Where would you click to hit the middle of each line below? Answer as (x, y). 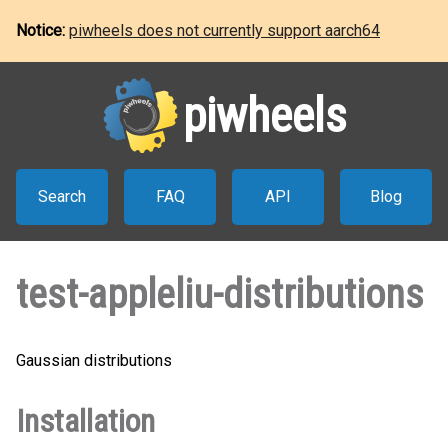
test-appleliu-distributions (220, 294)
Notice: (42, 30)
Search (62, 196)
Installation (85, 421)
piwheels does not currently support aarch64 (224, 30)
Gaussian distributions (94, 360)
